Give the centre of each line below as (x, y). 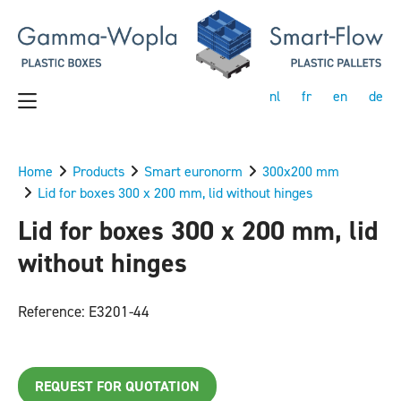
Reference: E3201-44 (84, 311)
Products (98, 171)
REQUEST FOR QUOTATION (117, 386)
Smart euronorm (193, 171)
